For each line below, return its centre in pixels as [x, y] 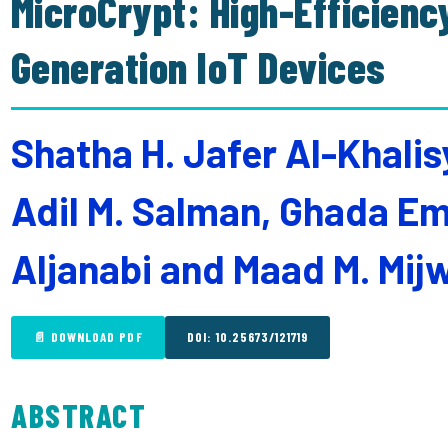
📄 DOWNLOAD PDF [88, 336]
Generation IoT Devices [198, 66]
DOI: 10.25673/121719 [247, 336]
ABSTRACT [79, 414]
